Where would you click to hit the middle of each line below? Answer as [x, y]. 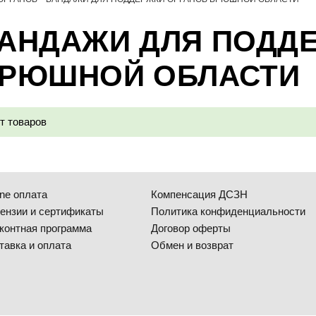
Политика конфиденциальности [228, 211]
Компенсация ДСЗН [199, 194]
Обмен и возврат [192, 245]
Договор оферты [191, 228]
